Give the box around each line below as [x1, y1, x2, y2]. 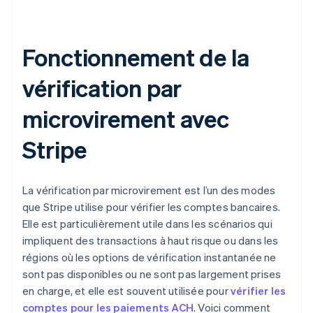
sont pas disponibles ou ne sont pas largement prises [22, 266, 282, 281]
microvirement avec [22, 103, 230, 133]
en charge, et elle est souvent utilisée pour [22, 283, 231, 298]
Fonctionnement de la [22, 41, 249, 72]
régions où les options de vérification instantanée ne [22, 249, 277, 264]
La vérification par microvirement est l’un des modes [22, 182, 276, 197]
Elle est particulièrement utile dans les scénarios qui [22, 216, 272, 231]
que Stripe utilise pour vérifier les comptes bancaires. [22, 199, 281, 214]
